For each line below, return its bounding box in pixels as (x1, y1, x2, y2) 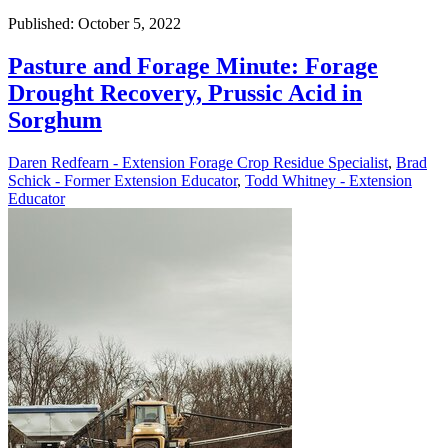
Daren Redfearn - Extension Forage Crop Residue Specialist (8, 153, 388, 171)
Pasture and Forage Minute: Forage (8, 52, 378, 79)
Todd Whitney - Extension (245, 171, 412, 189)
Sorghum (8, 106, 102, 133)
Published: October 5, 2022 (8, 15, 181, 32)
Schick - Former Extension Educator (8, 171, 237, 189)
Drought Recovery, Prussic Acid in (8, 79, 362, 106)
